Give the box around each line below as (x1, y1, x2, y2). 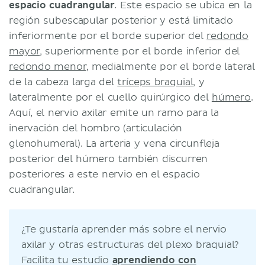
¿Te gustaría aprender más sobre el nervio (21, 223, 227, 235)
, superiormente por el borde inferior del (40, 45, 240, 57)
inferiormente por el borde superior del (9, 30, 207, 42)
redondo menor (9, 60, 86, 73)
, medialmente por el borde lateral (86, 60, 256, 73)
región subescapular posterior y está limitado (9, 14, 233, 27)
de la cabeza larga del (9, 76, 118, 88)
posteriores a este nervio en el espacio (9, 168, 200, 180)
